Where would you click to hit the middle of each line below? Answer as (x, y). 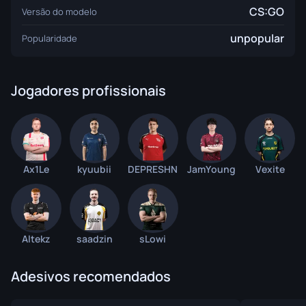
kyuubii (95, 169)
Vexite (270, 169)
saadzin (94, 239)
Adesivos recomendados (91, 277)
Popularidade (50, 38)
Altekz (36, 239)
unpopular (257, 38)
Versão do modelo (59, 12)
